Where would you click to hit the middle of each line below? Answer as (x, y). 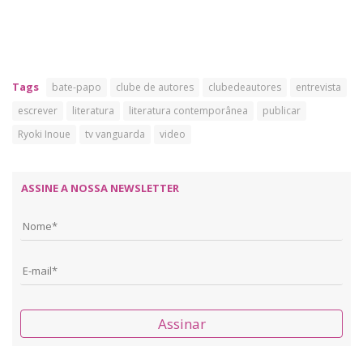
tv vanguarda (115, 134)
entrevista (318, 87)
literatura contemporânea (188, 111)
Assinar (181, 324)
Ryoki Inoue (44, 134)
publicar (282, 111)
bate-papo (77, 87)
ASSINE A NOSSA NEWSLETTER (100, 188)
